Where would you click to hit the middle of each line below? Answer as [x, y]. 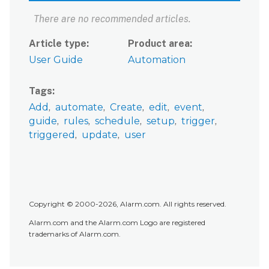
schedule [117, 121]
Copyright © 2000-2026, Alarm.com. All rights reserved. [128, 204]
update [100, 134]
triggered [52, 134]
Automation [157, 59]
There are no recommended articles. [112, 19]
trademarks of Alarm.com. [75, 234]
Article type [58, 43]
